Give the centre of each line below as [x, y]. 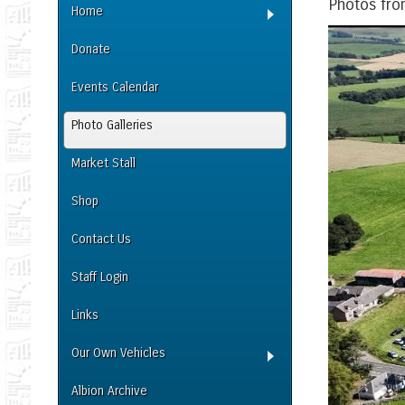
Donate [90, 49]
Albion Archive [109, 391]
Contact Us [101, 239]
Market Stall [103, 163]
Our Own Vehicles [118, 353]
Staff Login [99, 277]
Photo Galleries [112, 125]
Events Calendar [114, 87]
